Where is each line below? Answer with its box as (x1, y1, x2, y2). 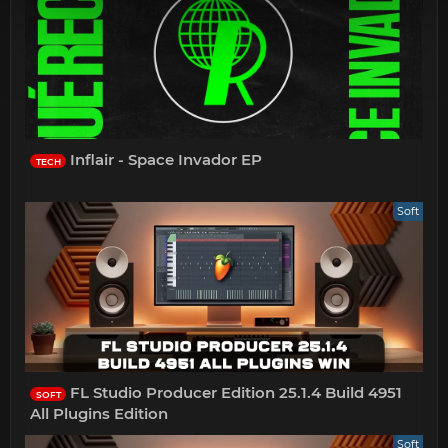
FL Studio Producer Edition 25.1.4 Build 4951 (66, 382, 403, 402)
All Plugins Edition (30, 403, 169, 423)
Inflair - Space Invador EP (66, 149, 263, 169)
